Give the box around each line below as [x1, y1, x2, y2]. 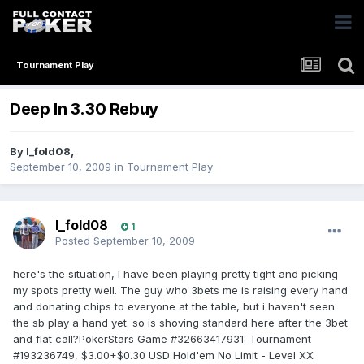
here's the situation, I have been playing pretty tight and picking [13, 267, 338, 281]
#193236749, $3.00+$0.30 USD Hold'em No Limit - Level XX [13, 349, 314, 362]
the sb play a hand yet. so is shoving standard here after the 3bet [13, 316, 348, 330]
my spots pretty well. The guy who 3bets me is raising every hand [13, 284, 348, 297]
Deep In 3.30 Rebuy [10, 99, 158, 119]
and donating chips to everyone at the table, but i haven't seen [13, 300, 335, 314]
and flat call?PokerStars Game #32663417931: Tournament [13, 332, 311, 346]
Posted [55, 234, 93, 248]
